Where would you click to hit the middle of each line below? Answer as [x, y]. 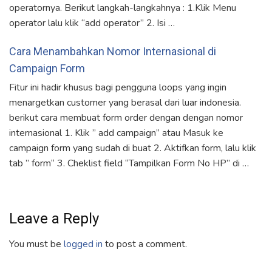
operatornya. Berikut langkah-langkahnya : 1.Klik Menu [123, 8]
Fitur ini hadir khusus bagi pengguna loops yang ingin [118, 88]
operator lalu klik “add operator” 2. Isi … [92, 23]
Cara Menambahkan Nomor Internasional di [113, 52]
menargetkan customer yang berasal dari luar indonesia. [125, 103]
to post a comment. [145, 244]
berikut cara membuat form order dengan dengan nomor [126, 118]
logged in [83, 244]
